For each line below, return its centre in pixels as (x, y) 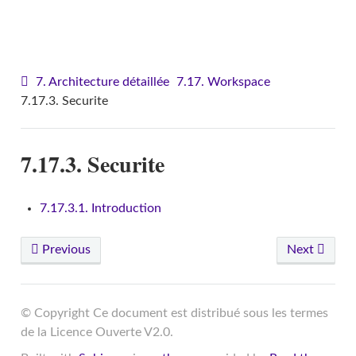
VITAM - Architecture (185, 25)
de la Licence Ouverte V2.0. (97, 333)
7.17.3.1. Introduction (100, 209)
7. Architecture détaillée (102, 81)
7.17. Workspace (223, 81)
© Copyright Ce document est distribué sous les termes (174, 313)
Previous (64, 250)
